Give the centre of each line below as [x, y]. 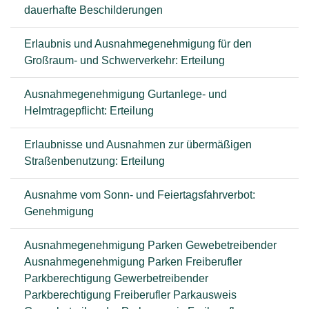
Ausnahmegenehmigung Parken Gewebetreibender [150, 245]
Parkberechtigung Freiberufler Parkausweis [130, 295]
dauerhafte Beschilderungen [93, 10]
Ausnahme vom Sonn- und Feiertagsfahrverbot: [140, 195]
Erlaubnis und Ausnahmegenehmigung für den [138, 44]
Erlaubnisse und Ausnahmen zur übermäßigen [138, 144]
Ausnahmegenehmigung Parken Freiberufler [133, 262]
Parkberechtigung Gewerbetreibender [116, 278]
